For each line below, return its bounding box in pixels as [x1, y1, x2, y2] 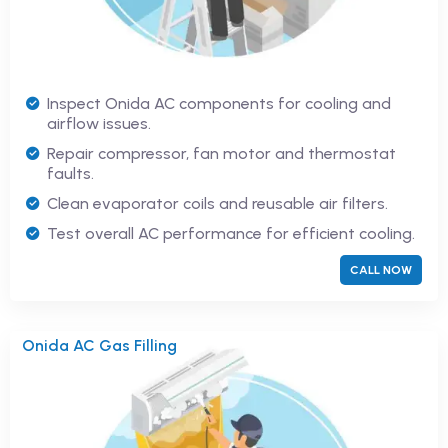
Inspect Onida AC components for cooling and [47, 94, 391, 114]
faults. [47, 164, 94, 184]
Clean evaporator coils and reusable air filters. [47, 194, 388, 214]
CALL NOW [350, 263, 412, 278]
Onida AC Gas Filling [22, 336, 177, 356]
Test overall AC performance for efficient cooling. [47, 224, 415, 244]
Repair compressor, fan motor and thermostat [47, 144, 396, 164]
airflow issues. [47, 114, 151, 134]
